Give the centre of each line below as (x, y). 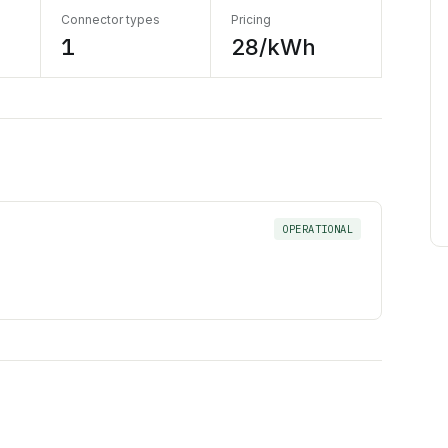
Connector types (110, 19)
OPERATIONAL (317, 228)
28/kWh (274, 46)
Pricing (251, 19)
